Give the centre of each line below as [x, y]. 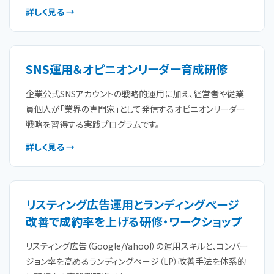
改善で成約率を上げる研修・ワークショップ [134, 221]
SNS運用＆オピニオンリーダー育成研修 [127, 69]
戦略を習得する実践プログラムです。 [93, 124]
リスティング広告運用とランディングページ [132, 204]
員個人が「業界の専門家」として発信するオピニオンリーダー [135, 109]
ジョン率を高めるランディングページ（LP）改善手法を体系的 [136, 261]
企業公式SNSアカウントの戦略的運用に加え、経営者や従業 [135, 94]
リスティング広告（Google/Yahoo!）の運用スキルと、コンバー [137, 246]
